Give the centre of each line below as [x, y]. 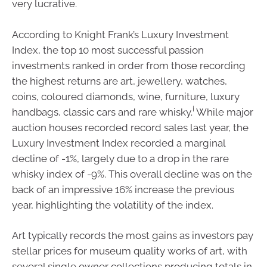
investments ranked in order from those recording [129, 65]
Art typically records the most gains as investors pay [133, 235]
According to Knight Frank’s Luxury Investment [120, 34]
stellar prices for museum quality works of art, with [130, 251]
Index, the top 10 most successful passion [108, 50]
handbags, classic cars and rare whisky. [102, 112]
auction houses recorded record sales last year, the [130, 127]
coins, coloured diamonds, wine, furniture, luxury [126, 96]
